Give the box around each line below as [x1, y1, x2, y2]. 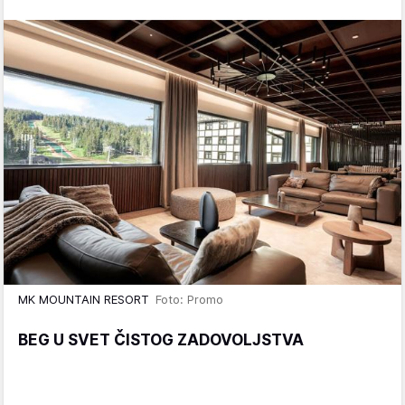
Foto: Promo [155, 292, 223, 307]
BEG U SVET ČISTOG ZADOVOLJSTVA [18, 331, 304, 350]
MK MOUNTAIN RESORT [18, 292, 155, 307]
